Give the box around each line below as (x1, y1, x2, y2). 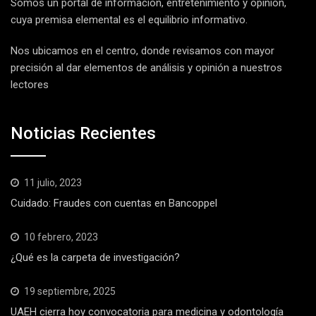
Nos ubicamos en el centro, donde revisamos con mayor (11, 44, 274, 58)
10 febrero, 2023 (24, 231, 98, 243)
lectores (11, 78, 49, 92)
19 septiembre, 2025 (24, 285, 116, 297)
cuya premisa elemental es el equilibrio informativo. (11, 13, 248, 27)
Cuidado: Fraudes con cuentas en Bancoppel (11, 196, 217, 209)
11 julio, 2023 (24, 176, 82, 188)
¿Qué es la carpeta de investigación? (11, 250, 180, 264)
